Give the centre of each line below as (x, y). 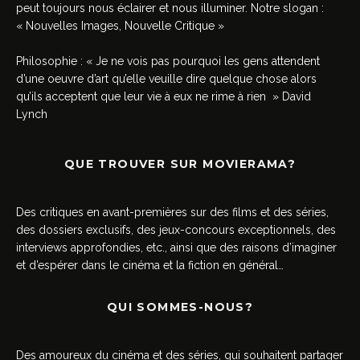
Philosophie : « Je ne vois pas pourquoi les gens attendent (168, 61)
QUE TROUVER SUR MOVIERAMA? (180, 164)
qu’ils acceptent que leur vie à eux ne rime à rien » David (164, 96)
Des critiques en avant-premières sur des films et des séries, (172, 212)
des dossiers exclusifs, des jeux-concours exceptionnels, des (176, 229)
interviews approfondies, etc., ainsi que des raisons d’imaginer (176, 247)
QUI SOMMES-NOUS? (180, 307)
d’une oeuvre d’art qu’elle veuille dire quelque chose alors (166, 78)
